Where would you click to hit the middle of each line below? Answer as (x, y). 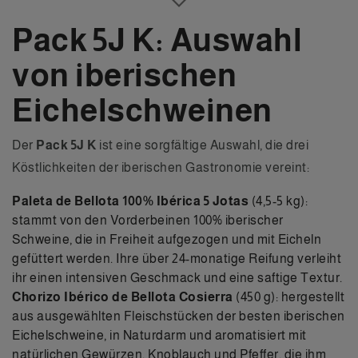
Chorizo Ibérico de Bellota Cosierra (123, 296)
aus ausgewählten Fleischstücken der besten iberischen (179, 316)
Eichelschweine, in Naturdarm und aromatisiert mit (159, 335)
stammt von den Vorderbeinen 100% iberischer (148, 220)
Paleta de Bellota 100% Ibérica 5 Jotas (130, 201)
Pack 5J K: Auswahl (157, 40)
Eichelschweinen (142, 110)
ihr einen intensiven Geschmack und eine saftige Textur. (177, 277)
